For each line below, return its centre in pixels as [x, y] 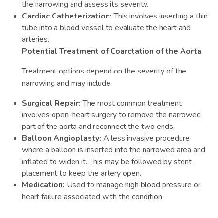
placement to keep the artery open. [82, 173]
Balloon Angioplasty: [62, 138]
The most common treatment [131, 103]
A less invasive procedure [145, 138]
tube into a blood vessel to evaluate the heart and [106, 28]
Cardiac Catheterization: [67, 16]
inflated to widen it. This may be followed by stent [107, 162]
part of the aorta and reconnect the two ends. [98, 127]
